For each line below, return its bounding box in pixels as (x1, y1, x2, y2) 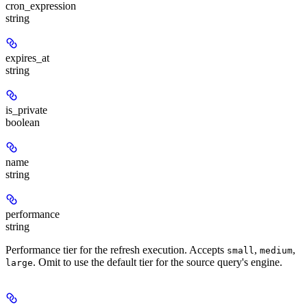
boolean (5, 116, 40, 129)
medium (260, 245, 293, 256)
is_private (5, 104, 47, 116)
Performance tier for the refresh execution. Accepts (5, 244, 227, 256)
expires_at (5, 52, 49, 64)
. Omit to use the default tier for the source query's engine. (33, 256, 282, 269)
